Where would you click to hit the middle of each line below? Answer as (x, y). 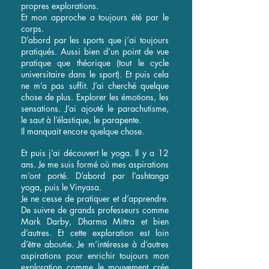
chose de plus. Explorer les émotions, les (95, 97)
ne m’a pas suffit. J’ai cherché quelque (95, 86)
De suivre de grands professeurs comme (95, 210)
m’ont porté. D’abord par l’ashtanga (95, 176)
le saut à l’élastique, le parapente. (81, 120)
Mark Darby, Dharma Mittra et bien (95, 221)
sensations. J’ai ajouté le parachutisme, (95, 108)
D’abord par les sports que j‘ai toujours (95, 40)
